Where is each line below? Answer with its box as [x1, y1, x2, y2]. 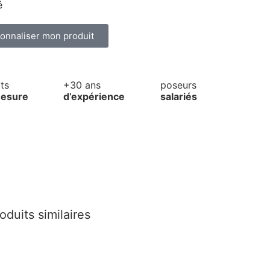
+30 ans [63, 79, 101, 91]
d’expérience [63, 90, 125, 102]
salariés [160, 90, 197, 102]
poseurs [160, 79, 196, 91]
